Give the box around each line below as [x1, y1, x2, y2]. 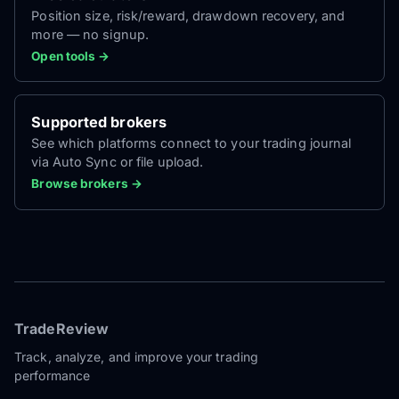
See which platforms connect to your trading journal [31, 135, 352, 151]
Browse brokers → [31, 176, 142, 191]
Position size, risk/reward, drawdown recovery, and [31, 7, 346, 23]
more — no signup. [31, 26, 150, 42]
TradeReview [14, 320, 110, 338]
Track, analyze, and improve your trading [14, 349, 259, 365]
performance [14, 368, 91, 384]
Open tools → [31, 48, 110, 63]
